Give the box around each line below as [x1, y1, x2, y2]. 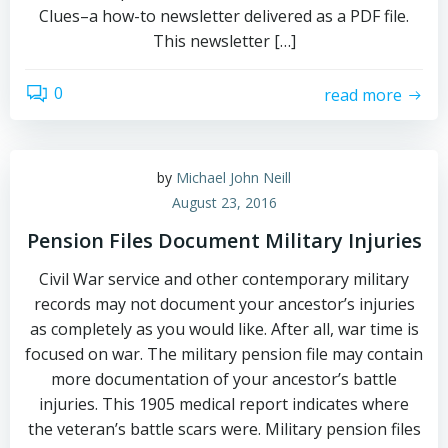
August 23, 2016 [171, 193, 277, 212]
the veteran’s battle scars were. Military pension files [27, 418, 421, 440]
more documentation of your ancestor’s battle [51, 368, 397, 390]
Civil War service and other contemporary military [39, 268, 409, 290]
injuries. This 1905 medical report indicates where [39, 393, 409, 415]
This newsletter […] [152, 30, 296, 52]
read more [324, 83, 402, 106]
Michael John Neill [176, 168, 291, 187]
